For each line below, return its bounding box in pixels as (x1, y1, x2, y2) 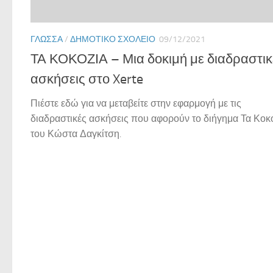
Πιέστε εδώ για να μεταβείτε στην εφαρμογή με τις (30, 97, 241, 110)
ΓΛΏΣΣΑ (30, 34, 63, 44)
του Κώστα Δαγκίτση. (30, 128, 121, 140)
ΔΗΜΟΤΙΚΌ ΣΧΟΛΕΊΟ (70, 34, 155, 44)
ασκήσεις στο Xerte (30, 71, 143, 88)
